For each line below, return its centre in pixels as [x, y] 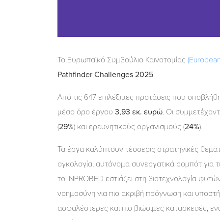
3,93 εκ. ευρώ [139, 112]
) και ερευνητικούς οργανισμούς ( [129, 126]
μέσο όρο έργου [86, 112]
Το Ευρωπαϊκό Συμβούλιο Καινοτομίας [123, 60]
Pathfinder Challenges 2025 [105, 74]
